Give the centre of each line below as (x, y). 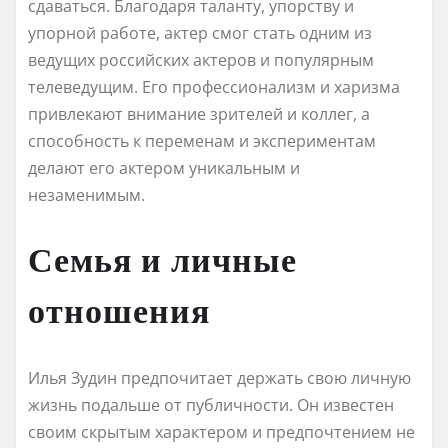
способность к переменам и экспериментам (202, 140)
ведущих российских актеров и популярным (201, 59)
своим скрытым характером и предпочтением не (221, 431)
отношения (119, 308)
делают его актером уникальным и (164, 167)
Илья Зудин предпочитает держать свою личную (219, 377)
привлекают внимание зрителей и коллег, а (199, 113)
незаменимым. (86, 194)
